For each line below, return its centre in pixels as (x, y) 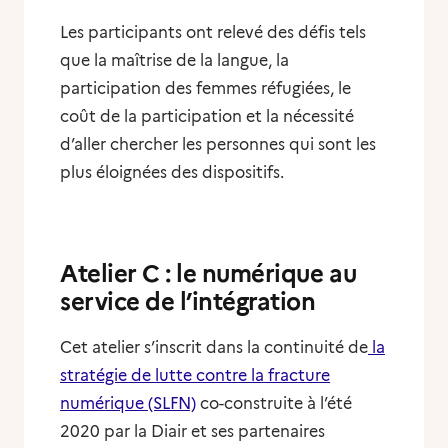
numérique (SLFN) (128, 403)
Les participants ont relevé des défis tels (213, 32)
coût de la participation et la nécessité (207, 116)
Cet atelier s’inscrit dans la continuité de (214, 347)
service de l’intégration (188, 301)
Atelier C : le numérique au (208, 273)
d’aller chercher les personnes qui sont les (218, 144)
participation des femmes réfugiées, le (205, 88)
